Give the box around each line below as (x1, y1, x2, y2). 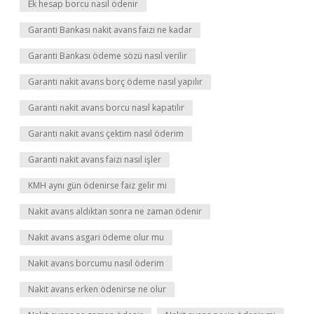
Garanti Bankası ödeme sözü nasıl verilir (28, 50, 187, 62)
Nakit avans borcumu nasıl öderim (28, 257, 164, 269)
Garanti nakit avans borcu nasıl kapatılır (28, 102, 184, 114)
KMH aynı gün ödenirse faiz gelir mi (28, 179, 167, 191)
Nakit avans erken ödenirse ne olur (28, 283, 166, 295)
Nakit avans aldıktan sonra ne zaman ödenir (28, 205, 202, 217)
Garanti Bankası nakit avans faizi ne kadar (28, 24, 192, 36)
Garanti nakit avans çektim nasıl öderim (28, 128, 184, 139)
